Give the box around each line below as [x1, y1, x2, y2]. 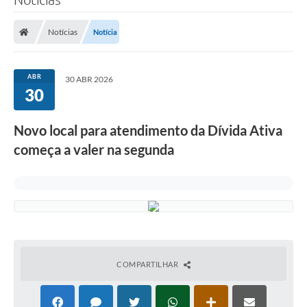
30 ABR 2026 [65, 74, 113, 85]
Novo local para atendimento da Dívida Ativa [14, 122, 282, 139]
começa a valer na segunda [14, 141, 174, 158]
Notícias [48, 27, 77, 38]
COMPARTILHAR [116, 260, 180, 269]
